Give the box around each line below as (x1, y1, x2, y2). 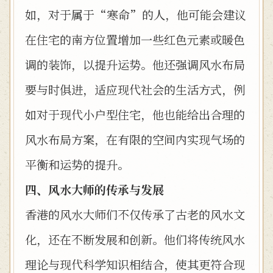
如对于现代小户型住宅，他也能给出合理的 (25, 106, 245, 122)
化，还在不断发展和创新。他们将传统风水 (25, 231, 245, 247)
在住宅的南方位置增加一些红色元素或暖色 (25, 31, 245, 48)
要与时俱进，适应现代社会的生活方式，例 (25, 81, 245, 97)
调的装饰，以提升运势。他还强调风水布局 (25, 56, 245, 73)
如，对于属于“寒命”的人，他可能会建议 (25, 6, 246, 23)
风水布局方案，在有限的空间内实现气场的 (25, 131, 245, 147)
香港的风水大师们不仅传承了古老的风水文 (25, 206, 245, 222)
